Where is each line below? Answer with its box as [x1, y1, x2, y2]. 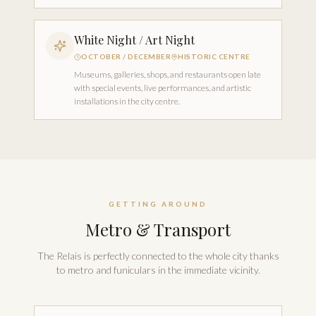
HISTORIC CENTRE [178, 52, 250, 61]
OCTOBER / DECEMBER [81, 52, 171, 61]
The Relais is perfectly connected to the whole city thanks [37, 250, 279, 262]
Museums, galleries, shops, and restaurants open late [74, 69, 261, 80]
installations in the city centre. [74, 96, 180, 107]
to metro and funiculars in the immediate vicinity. [56, 264, 260, 276]
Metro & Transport [85, 218, 231, 241]
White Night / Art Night [74, 32, 195, 47]
